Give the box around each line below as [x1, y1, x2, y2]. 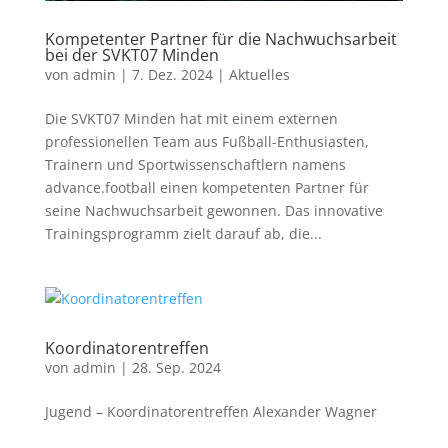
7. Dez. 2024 [131, 65, 213, 85]
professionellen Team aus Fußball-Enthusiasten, [44, 132, 369, 152]
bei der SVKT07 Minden [44, 44, 219, 67]
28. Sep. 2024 [131, 358, 221, 378]
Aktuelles [228, 65, 290, 85]
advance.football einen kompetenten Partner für [44, 178, 369, 198]
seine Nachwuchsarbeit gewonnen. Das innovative [44, 201, 383, 221]
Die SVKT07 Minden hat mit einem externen [44, 109, 338, 129]
